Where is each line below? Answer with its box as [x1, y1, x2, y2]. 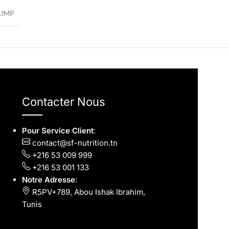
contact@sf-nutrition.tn [30, 138, 118, 148]
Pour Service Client [21, 125, 94, 135]
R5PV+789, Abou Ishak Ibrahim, [30, 187, 145, 197]
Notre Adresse [21, 174, 75, 185]
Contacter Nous [21, 95, 105, 108]
